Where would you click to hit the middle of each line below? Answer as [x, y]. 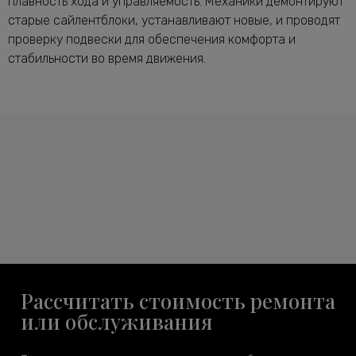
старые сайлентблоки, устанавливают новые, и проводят [174, 20]
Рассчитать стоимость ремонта [178, 300]
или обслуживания [117, 321]
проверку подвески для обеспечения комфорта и [152, 39]
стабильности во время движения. [107, 58]
